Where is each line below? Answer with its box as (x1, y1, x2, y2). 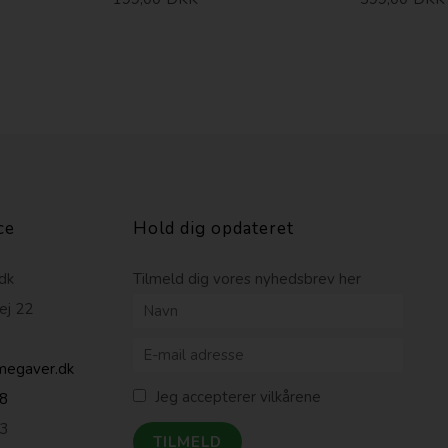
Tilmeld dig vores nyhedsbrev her (132, 268, 361, 289)
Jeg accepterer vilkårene (154, 386, 321, 407)
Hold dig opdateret (132, 216, 294, 240)
